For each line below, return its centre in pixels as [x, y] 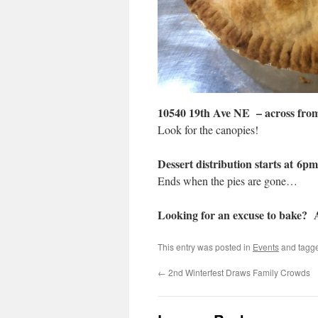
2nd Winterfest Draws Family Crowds [238, 272]
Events [266, 247]
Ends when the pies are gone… [227, 181]
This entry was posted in [205, 247]
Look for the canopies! [208, 130]
